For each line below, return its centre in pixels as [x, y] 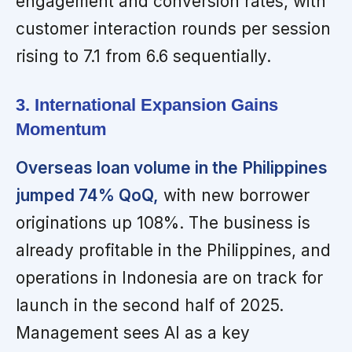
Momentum [61, 129]
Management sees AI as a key [133, 332]
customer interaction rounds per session [173, 28]
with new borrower [234, 195]
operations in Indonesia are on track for [169, 277]
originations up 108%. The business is [163, 222]
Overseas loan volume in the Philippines [172, 167]
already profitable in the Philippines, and [173, 250]
